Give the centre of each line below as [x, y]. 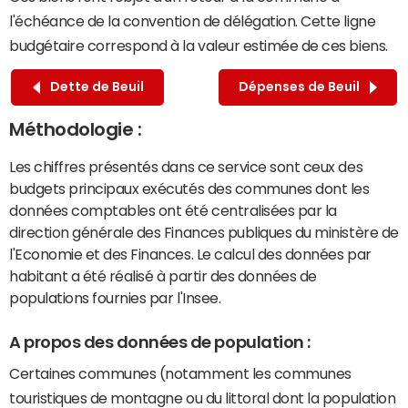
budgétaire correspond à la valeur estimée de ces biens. [199, 45]
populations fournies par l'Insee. [115, 297]
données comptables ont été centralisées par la [173, 210]
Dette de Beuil [94, 87]
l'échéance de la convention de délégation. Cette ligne [193, 20]
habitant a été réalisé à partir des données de [163, 275]
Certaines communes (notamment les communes [180, 374]
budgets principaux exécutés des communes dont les [189, 188]
